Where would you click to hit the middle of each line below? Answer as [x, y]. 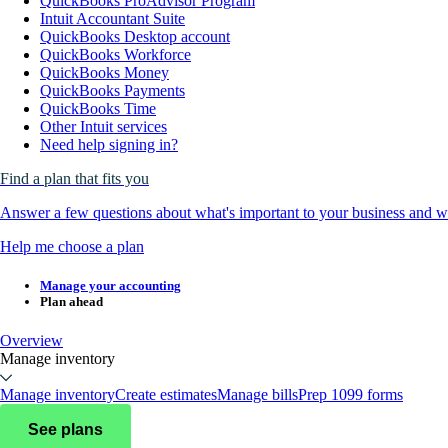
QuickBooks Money [104, 73]
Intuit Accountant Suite [112, 19]
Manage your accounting [110, 286]
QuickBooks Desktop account [135, 37]
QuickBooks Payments [112, 91]
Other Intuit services [103, 127]
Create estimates [166, 395]
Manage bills [257, 395]
